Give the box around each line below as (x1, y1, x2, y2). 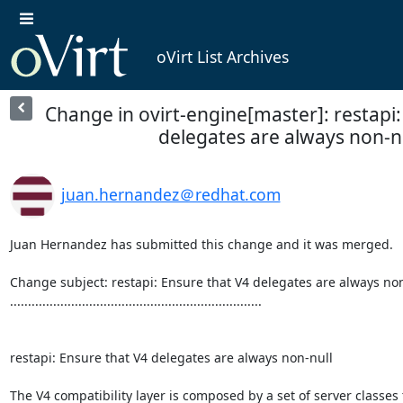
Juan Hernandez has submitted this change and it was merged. (9, 235, 393, 253)
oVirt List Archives (156, 46, 289, 68)
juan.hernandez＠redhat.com (60, 183, 281, 205)
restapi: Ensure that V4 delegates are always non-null (9, 348, 333, 366)
